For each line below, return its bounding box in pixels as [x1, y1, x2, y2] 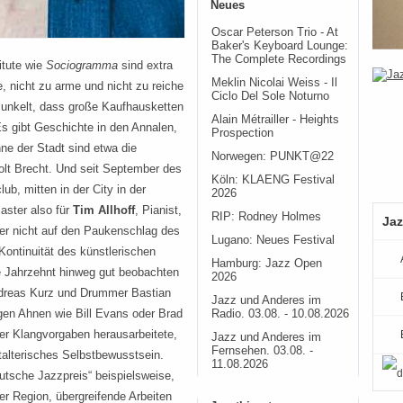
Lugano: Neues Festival [211, 234, 335, 246]
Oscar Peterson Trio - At [211, 26, 338, 39]
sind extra [118, 58, 173, 73]
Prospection [211, 127, 273, 139]
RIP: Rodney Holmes [211, 210, 321, 223]
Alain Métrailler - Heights [211, 113, 339, 126]
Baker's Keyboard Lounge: [211, 40, 348, 52]
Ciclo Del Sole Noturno [211, 90, 329, 103]
